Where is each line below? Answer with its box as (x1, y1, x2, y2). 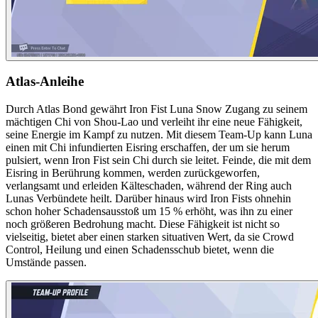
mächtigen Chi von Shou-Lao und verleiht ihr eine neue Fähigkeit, (6, 116, 302, 128)
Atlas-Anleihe (6, 74, 84, 89)
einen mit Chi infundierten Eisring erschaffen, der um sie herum (6, 141, 290, 154)
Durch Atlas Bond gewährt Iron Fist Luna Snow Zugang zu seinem (6, 103, 307, 116)
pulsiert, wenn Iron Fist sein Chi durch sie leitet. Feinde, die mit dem (6, 154, 311, 167)
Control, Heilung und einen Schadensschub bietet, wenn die (6, 243, 274, 256)
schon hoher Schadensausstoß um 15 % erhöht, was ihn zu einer (6, 205, 292, 218)
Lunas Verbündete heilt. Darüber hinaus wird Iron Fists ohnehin (6, 192, 291, 205)
